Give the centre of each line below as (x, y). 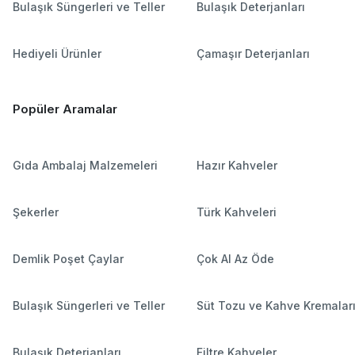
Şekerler (36, 212)
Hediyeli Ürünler (57, 53)
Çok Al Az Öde (235, 258)
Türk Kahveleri (236, 212)
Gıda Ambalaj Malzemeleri (85, 165)
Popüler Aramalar (65, 109)
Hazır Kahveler (237, 165)
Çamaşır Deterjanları (253, 53)
